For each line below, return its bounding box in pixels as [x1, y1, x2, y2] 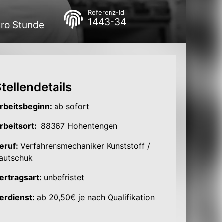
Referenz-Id [87, 8, 124, 16]
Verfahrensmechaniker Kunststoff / [20, 141, 150, 151]
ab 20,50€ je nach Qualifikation [36, 192, 155, 202]
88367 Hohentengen [40, 121, 117, 131]
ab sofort [54, 101, 89, 111]
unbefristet [43, 172, 84, 182]
